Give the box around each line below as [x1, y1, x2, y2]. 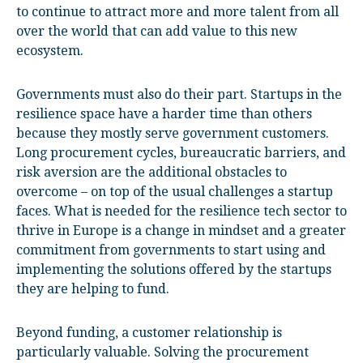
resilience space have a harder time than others [16, 106, 312, 122]
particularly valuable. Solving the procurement [16, 344, 309, 360]
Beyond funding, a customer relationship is [16, 325, 282, 340]
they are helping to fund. [16, 281, 169, 297]
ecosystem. [16, 43, 83, 58]
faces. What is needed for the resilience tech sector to [16, 203, 347, 219]
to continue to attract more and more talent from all [16, 4, 339, 19]
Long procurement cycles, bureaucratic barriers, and [16, 145, 346, 160]
